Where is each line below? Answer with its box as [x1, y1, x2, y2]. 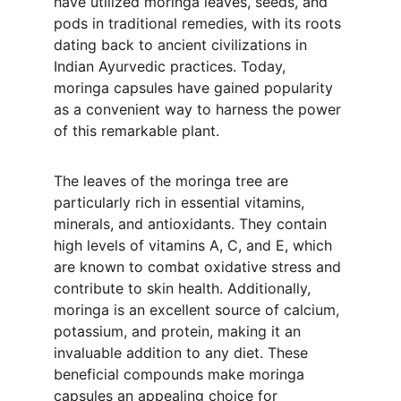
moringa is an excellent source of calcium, [54, 301, 344, 319]
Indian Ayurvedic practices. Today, [54, 57, 290, 75]
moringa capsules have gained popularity [54, 79, 337, 97]
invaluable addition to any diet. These [54, 344, 312, 362]
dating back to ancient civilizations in [54, 36, 311, 54]
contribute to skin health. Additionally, [54, 279, 315, 297]
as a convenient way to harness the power [54, 100, 346, 118]
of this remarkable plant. [54, 122, 219, 140]
